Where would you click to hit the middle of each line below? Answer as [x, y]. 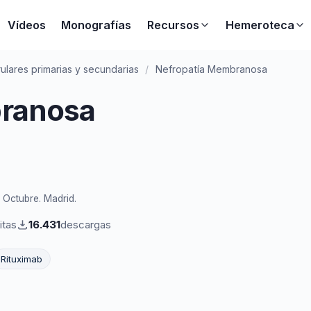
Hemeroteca [260, 25]
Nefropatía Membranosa [211, 69]
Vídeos [26, 25]
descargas [86, 224]
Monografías [96, 25]
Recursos [173, 25]
